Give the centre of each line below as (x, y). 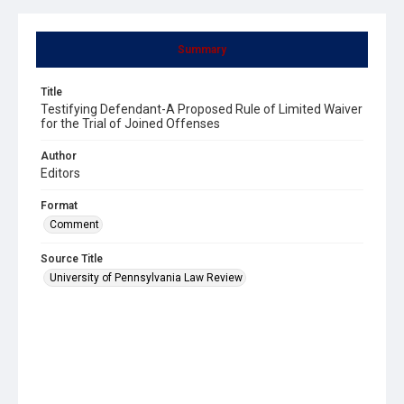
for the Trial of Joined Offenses (130, 123)
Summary (202, 49)
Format (59, 205)
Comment (74, 224)
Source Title (72, 258)
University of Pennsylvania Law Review (146, 277)
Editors (60, 173)
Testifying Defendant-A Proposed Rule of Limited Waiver (202, 109)
